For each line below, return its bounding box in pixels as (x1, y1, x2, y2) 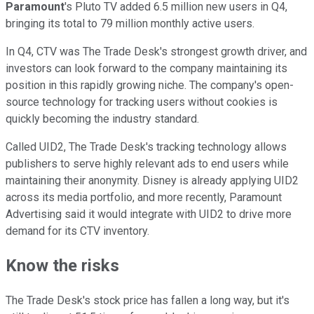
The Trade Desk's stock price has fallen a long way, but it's (6, 294, 289, 308)
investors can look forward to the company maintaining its (6, 61, 287, 75)
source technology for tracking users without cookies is (6, 95, 278, 109)
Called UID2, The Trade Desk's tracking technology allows (6, 139, 287, 153)
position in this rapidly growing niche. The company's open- (6, 78, 294, 92)
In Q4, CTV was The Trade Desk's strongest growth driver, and (6, 44, 307, 58)
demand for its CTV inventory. (6, 224, 149, 238)
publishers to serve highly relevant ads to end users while (6, 156, 289, 170)
